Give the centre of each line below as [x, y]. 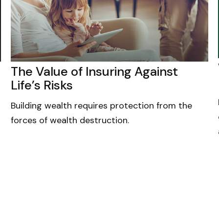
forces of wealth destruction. [70, 120]
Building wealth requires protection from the [101, 105]
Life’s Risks [42, 85]
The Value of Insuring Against [94, 71]
